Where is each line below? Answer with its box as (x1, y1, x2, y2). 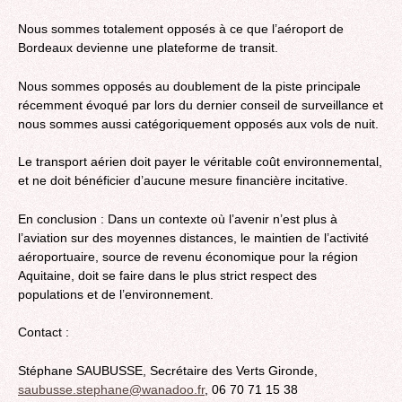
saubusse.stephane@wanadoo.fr (18, 382, 205, 398)
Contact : (18, 325, 69, 340)
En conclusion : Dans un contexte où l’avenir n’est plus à (18, 211, 337, 226)
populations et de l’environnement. (18, 286, 214, 301)
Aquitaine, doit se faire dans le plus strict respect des (18, 267, 317, 283)
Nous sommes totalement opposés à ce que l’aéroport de (18, 22, 344, 37)
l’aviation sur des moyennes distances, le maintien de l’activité (18, 230, 369, 245)
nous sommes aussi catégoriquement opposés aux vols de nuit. (18, 116, 379, 131)
